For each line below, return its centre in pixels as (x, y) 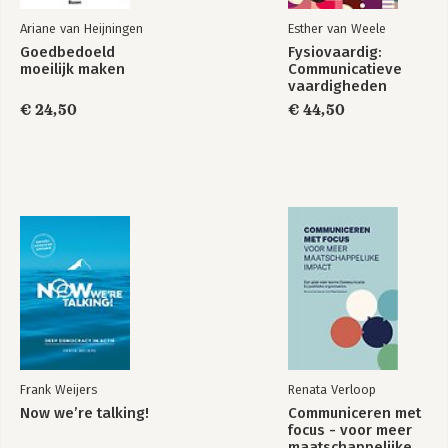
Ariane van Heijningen (81, 28)
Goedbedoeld (67, 52)
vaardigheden (337, 86)
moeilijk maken (72, 69)
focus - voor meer (350, 430)
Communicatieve (345, 69)
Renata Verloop (332, 389)
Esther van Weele (337, 28)
